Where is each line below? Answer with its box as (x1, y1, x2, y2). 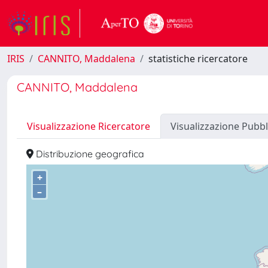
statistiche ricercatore (148, 52, 248, 65)
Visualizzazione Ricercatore (27, 120, 150, 133)
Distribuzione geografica (33, 148, 144, 160)
